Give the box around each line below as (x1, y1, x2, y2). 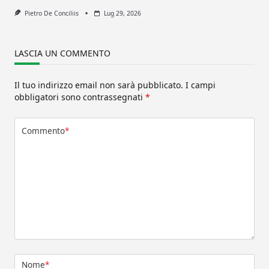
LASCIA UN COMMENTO (14, 47, 110, 59)
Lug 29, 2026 (103, 8, 141, 17)
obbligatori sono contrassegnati (14, 91, 145, 103)
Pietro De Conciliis (24, 8, 79, 17)
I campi (186, 79, 216, 91)
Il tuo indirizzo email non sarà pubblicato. (14, 79, 183, 91)
